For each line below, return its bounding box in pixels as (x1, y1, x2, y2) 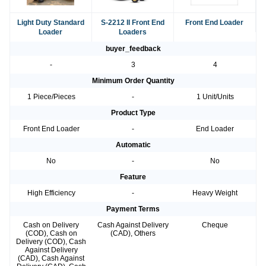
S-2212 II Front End (100, 18, 164, 27)
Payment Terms (106, 205, 160, 214)
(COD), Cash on (25, 229, 77, 238)
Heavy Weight (192, 189, 237, 198)
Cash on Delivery (23, 221, 79, 230)
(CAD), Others (110, 229, 156, 238)
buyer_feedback (105, 45, 161, 53)
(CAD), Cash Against (18, 254, 84, 263)
